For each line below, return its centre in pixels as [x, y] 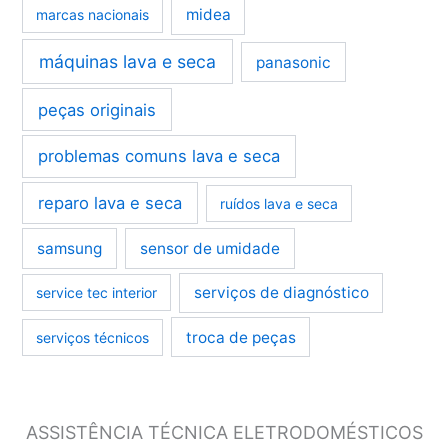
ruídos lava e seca [278, 203]
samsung [70, 248]
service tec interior [97, 293]
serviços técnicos [93, 337]
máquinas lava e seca [128, 61]
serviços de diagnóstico [281, 293]
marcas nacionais [93, 15]
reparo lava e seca [110, 202]
